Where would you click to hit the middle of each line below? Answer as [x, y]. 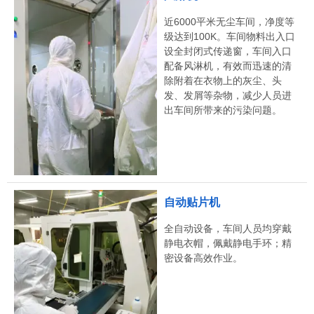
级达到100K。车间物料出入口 [230, 37]
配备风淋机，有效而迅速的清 [228, 66]
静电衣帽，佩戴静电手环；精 [228, 243]
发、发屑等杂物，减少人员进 [228, 96]
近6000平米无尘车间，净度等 [229, 22]
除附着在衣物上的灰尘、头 [223, 81]
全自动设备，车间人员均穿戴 [228, 228]
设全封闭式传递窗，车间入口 [228, 52]
